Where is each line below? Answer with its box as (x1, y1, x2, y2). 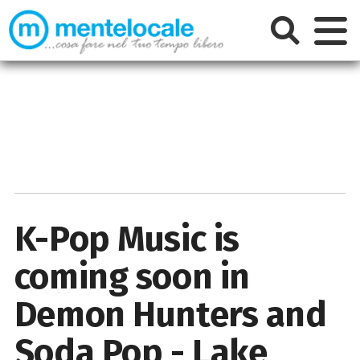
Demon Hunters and (14, 292, 327, 336)
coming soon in (14, 255, 250, 298)
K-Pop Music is (14, 217, 239, 260)
